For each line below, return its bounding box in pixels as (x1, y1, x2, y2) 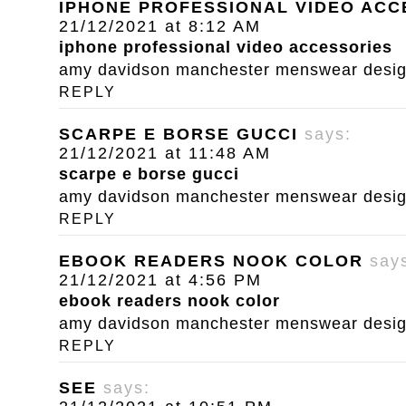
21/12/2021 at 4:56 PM (59, 271, 262, 290)
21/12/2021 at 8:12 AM (59, 17, 261, 36)
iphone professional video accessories (59, 38, 392, 57)
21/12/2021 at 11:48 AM (59, 144, 271, 163)
